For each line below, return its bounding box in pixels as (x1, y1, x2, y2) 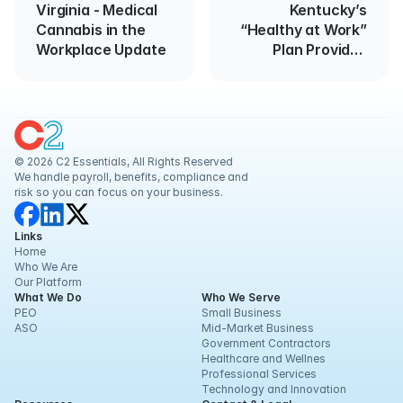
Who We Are (14, 260, 77, 273)
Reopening (292, 80, 367, 98)
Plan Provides (273, 40, 367, 58)
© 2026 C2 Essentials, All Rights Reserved (14, 155, 233, 168)
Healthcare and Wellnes (201, 352, 326, 365)
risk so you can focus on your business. (14, 185, 223, 199)
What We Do (14, 291, 82, 304)
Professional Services (201, 367, 317, 381)
